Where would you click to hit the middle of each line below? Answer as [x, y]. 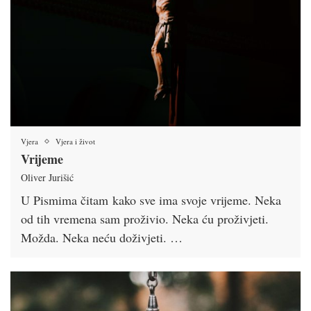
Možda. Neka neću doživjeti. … [102, 238]
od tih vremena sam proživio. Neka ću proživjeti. [145, 219]
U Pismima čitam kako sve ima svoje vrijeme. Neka [151, 200]
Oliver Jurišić [47, 178]
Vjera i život [75, 142]
